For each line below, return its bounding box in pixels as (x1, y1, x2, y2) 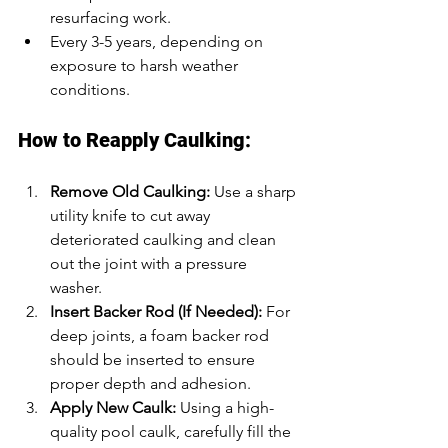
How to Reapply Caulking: (18, 127, 251, 152)
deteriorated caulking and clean (50, 229, 280, 249)
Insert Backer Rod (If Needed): (50, 301, 262, 321)
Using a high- (176, 397, 274, 417)
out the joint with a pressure (50, 253, 251, 273)
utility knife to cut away (50, 205, 214, 225)
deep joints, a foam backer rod (50, 325, 273, 345)
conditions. (50, 79, 130, 99)
